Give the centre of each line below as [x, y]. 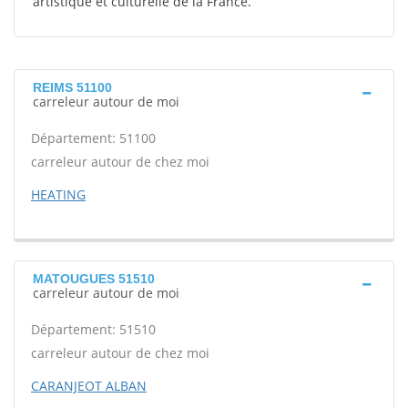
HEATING [58, 194]
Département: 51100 [93, 138]
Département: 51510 [93, 329]
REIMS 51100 [72, 87]
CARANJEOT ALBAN [89, 386]
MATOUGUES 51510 [94, 279]
